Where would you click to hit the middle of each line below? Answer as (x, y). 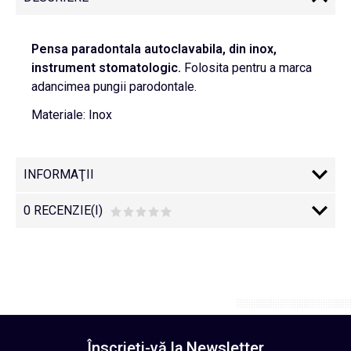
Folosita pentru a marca (248, 68)
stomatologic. (141, 68)
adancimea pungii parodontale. (114, 87)
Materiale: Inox (72, 115)
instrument (63, 68)
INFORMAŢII (59, 174)
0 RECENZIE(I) (63, 210)
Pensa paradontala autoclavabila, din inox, (154, 49)
